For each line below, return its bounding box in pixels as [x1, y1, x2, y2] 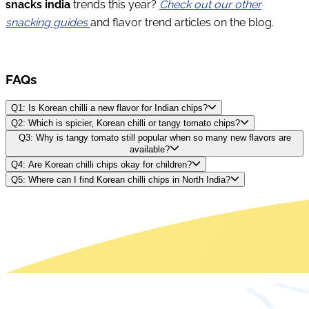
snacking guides [6, 15, 90, 29]
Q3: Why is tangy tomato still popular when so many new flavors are [18, 132, 291, 143]
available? [130, 143, 170, 154]
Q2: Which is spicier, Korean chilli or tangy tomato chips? [11, 118, 240, 129]
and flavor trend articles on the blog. [90, 15, 274, 29]
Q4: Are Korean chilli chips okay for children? [11, 159, 192, 170]
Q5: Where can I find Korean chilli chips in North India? [11, 175, 230, 186]
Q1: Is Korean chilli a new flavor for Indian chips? [11, 102, 208, 113]
